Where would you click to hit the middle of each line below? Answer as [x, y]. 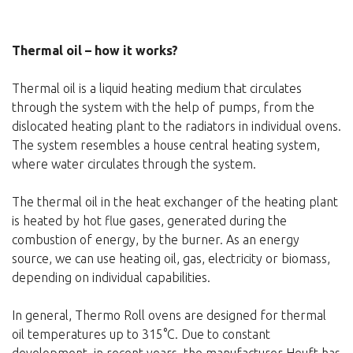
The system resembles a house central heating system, [166, 145]
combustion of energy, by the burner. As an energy [156, 239]
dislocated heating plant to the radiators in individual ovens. [176, 126]
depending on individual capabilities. [111, 277]
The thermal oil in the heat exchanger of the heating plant [175, 201]
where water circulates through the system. [134, 163]
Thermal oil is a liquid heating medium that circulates [157, 88]
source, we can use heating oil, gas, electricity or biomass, [171, 258]
